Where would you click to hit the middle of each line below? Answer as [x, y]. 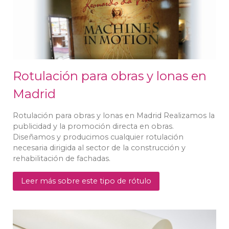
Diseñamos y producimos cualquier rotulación [98, 137]
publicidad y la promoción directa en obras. [93, 126]
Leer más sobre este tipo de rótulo [86, 181]
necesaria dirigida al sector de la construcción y [99, 147]
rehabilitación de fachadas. [62, 158]
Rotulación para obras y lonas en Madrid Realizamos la [114, 115]
